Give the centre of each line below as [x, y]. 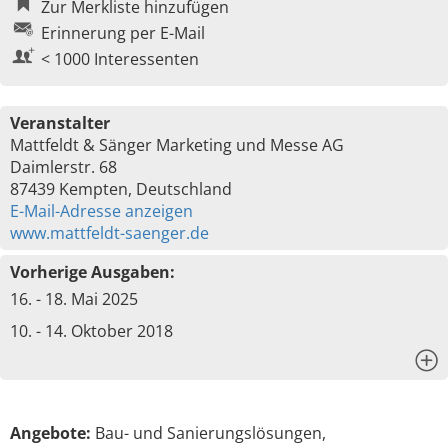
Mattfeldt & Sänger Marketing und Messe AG [177, 145]
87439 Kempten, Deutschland [121, 189]
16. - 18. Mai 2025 [74, 299]
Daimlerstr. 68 [63, 167]
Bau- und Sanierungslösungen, [208, 433]
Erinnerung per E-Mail [123, 33]
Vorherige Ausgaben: [92, 272]
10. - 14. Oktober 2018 [91, 331]
